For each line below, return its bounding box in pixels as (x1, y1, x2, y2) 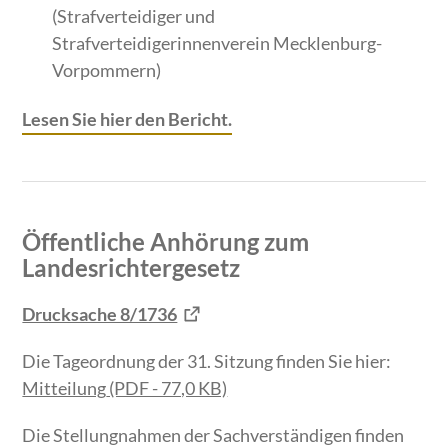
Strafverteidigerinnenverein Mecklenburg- (52, 32, 383, 55)
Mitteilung (22, 377, 107, 400)
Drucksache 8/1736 (22, 303, 178, 326)
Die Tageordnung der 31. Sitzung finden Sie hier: (22, 350, 392, 373)
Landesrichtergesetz (22, 253, 241, 283)
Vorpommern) (52, 59, 162, 82)
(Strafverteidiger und (52, 5, 216, 28)
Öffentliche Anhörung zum (22, 227, 310, 257)
